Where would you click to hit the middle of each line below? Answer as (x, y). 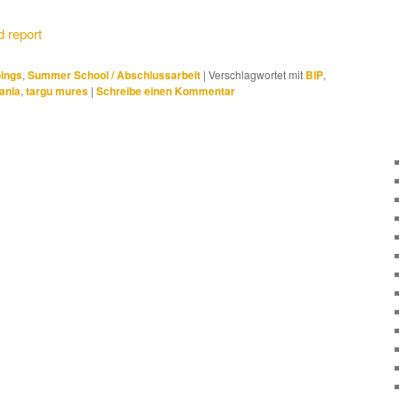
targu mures (57, 90)
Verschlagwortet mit (256, 74)
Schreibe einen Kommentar (166, 90)
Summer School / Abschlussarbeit (114, 74)
